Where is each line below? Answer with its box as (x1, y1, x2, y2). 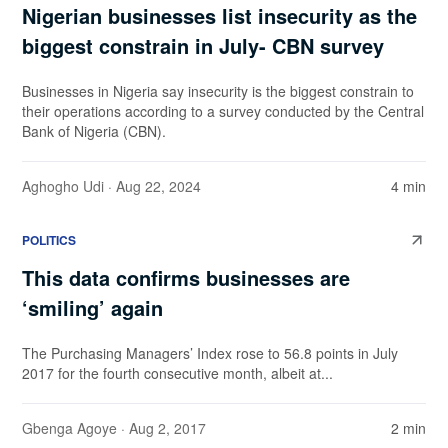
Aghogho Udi (22, 176, 104, 197)
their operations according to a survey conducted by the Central (22, 101, 424, 122)
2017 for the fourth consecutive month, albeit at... (22, 363, 333, 384)
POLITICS (22, 231, 76, 250)
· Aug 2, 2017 (117, 418, 206, 439)
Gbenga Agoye (22, 418, 117, 439)
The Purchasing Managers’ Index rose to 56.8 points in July (22, 343, 398, 364)
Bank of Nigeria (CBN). (22, 121, 174, 142)
